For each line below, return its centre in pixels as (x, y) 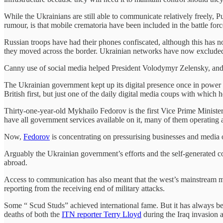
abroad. (17, 162)
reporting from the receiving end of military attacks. (85, 188)
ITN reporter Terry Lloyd (102, 214)
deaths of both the (33, 214)
